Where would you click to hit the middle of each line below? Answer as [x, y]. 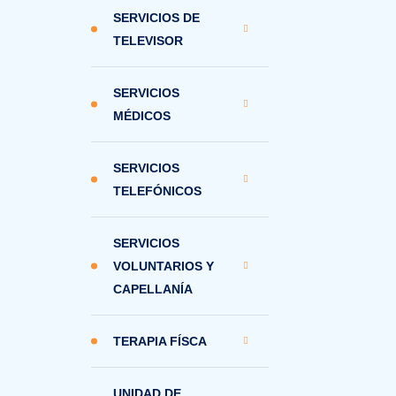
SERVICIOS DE [156, 18]
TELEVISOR [148, 41]
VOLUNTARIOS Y [164, 266]
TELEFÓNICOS [157, 191]
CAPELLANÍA [153, 289]
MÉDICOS [142, 116]
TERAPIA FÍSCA [160, 341]
